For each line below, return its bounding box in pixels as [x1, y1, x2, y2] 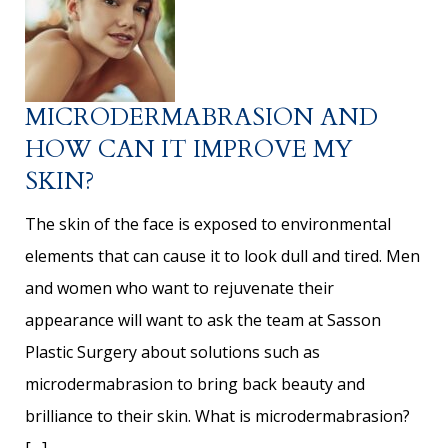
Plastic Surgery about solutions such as [25, 341, 320, 364]
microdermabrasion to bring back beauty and [25, 373, 365, 396]
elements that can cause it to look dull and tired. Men [25, 245, 420, 268]
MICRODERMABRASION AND [25, 101, 378, 135]
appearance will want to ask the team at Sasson [25, 309, 381, 332]
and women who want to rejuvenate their [25, 277, 334, 300]
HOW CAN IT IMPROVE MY [25, 133, 353, 167]
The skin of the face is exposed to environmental [25, 213, 391, 236]
